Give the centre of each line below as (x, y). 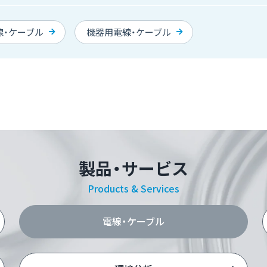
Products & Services (133, 188)
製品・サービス (133, 168)
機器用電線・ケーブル (129, 32)
